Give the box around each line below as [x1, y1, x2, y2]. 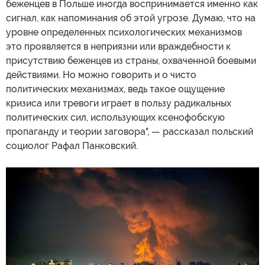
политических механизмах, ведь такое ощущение [6, 83, 225, 95]
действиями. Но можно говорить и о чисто [6, 69, 196, 80]
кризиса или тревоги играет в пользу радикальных [6, 98, 231, 109]
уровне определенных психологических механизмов [6, 27, 242, 38]
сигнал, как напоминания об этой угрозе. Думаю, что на [6, 12, 256, 24]
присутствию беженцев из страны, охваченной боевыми [6, 55, 256, 66]
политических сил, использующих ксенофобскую [6, 112, 225, 123]
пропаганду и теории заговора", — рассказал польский [6, 126, 253, 137]
